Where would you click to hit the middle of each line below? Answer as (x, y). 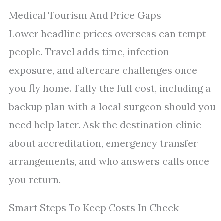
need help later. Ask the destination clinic (105, 125)
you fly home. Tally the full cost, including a (110, 88)
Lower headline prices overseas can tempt (108, 33)
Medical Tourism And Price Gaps (85, 15)
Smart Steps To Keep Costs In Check (94, 207)
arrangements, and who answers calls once (109, 161)
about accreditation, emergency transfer (103, 143)
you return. (35, 179)
